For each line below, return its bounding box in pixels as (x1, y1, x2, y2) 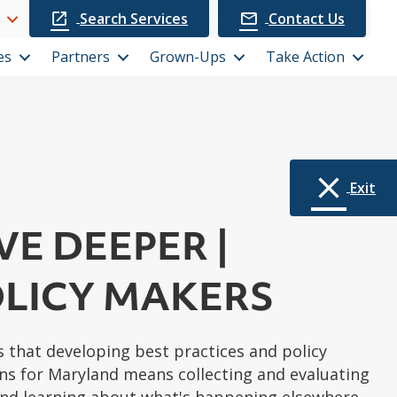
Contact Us (269, 8, 346, 28)
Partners (51, 47, 111, 66)
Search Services (80, 8, 189, 28)
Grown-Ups (150, 47, 227, 66)
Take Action (266, 47, 346, 66)
